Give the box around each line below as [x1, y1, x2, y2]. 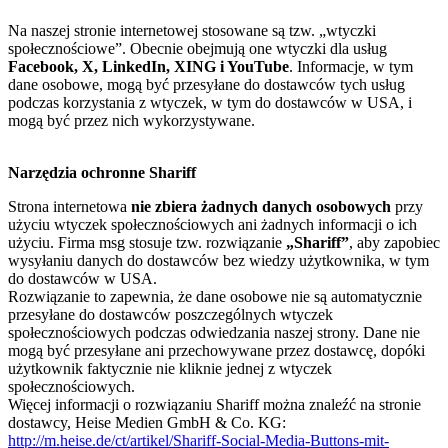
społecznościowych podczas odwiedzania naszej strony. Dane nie [8, 324, 420, 342]
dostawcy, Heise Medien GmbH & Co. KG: [8, 414, 286, 432]
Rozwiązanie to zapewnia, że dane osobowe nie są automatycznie [8, 288, 422, 306]
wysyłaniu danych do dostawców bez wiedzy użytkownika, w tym [8, 252, 429, 270]
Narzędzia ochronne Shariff [8, 164, 196, 182]
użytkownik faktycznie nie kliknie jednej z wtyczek [8, 360, 332, 378]
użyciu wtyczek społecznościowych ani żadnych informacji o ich [8, 216, 417, 234]
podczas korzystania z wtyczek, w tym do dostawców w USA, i [8, 94, 412, 112]
